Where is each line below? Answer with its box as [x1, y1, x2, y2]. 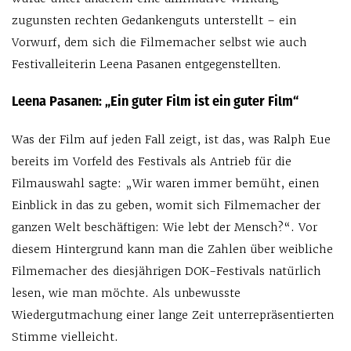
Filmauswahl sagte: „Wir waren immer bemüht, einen [12, 175, 319, 190]
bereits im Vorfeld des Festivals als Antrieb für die [12, 154, 291, 168]
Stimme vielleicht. [12, 329, 118, 344]
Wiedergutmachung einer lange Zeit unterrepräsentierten [12, 307, 334, 322]
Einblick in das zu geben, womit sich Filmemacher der [12, 197, 320, 212]
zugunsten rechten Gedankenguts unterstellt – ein [12, 13, 296, 28]
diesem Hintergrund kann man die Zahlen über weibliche [12, 241, 333, 256]
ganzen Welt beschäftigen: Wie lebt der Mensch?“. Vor [12, 219, 317, 234]
